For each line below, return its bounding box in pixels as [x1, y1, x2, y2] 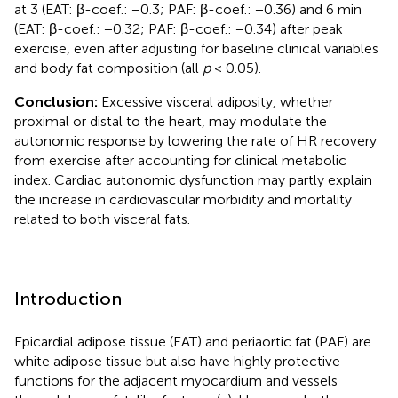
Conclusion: [14, 92, 101, 110]
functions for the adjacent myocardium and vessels [14, 371, 338, 389]
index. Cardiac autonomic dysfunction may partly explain [14, 171, 372, 188]
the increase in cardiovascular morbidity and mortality [14, 190, 352, 208]
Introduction [14, 287, 122, 309]
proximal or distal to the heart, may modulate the [14, 112, 327, 130]
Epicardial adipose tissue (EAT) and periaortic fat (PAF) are [14, 332, 371, 350]
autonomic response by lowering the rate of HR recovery [14, 131, 377, 149]
